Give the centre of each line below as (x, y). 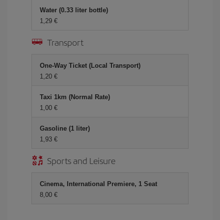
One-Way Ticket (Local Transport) (90, 66)
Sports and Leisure (81, 160)
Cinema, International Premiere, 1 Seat (98, 184)
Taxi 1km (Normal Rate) (75, 97)
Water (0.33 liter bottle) (74, 10)
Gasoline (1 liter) (65, 128)
